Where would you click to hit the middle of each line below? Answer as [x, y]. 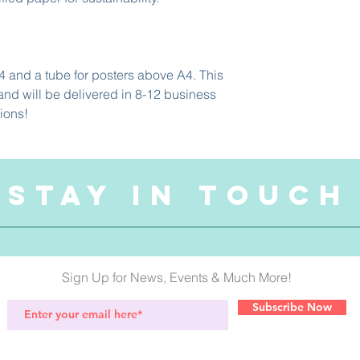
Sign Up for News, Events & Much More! [177, 277]
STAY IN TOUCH [179, 195]
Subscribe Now [292, 307]
